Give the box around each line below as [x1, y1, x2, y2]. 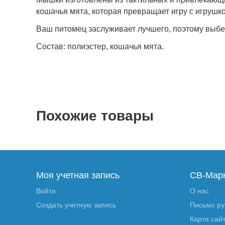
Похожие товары [36, 108, 154, 124]
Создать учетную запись [36, 201, 117, 209]
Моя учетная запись [36, 170, 120, 180]
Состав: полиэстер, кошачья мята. [36, 42, 164, 51]
